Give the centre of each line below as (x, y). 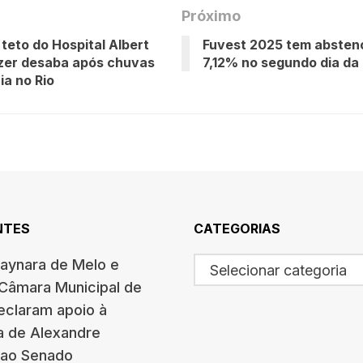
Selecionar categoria (278, 270)
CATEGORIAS (237, 228)
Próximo (211, 15)
